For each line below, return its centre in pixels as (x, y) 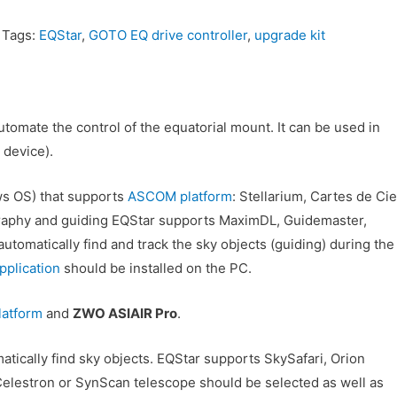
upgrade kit (290, 35)
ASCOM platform (180, 196)
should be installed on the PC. (156, 268)
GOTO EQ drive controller (168, 35)
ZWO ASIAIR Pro (125, 313)
